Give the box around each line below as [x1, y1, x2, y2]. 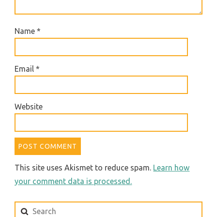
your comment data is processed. [15, 176, 132, 186]
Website [15, 102, 43, 111]
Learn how [153, 163, 190, 172]
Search [14, 203, 38, 212]
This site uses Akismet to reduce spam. [15, 163, 154, 172]
